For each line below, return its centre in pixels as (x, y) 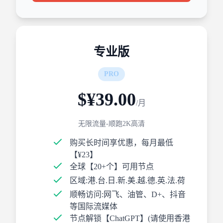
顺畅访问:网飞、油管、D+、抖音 (128, 194)
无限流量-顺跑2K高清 (111, 124)
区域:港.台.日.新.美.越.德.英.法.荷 (127, 180)
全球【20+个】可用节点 (112, 167)
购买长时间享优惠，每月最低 (121, 143)
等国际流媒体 (94, 206)
